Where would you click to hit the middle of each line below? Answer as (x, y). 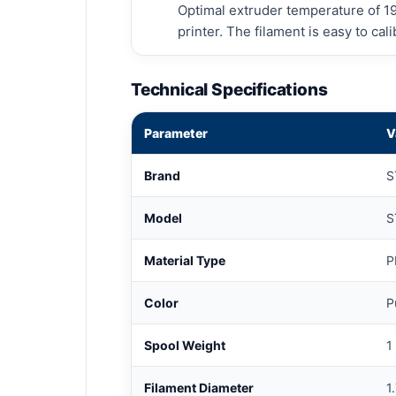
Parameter (176, 133)
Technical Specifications (229, 89)
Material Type (185, 260)
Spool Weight (185, 345)
